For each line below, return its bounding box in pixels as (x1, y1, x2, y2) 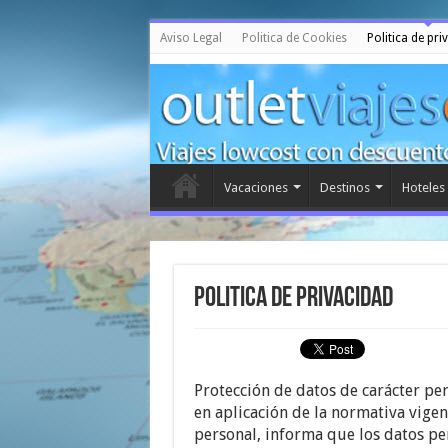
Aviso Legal (159, 31, 222, 45)
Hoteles (401, 180, 445, 195)
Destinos (319, 180, 370, 195)
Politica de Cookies (241, 31, 347, 45)
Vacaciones (223, 180, 288, 195)
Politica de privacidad (193, 285, 393, 313)
